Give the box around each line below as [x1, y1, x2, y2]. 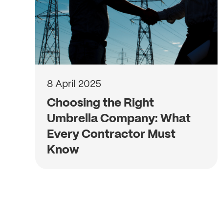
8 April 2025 [47, 77, 101, 90]
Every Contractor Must [47, 126, 175, 141]
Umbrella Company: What [47, 110, 191, 126]
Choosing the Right [47, 95, 154, 110]
